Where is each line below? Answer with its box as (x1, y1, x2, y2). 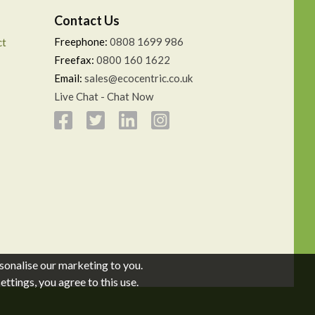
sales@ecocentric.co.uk (84, 71, 193, 84)
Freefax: (54, 53, 96, 66)
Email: (54, 71, 84, 84)
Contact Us (54, 12, 120, 28)
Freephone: (54, 34, 110, 48)
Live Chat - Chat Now (54, 89, 153, 103)
